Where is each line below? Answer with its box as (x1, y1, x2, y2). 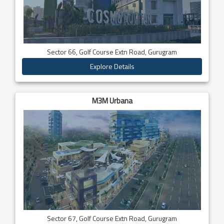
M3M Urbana (91, 94, 132, 106)
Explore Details (89, 60, 134, 71)
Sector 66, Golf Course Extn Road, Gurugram (47, 46, 177, 57)
